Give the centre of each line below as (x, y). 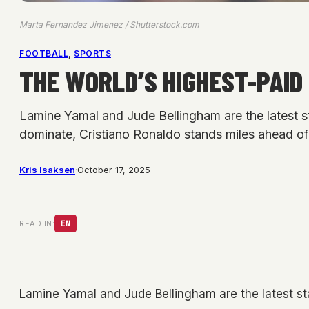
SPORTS (92, 54)
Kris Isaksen (47, 170)
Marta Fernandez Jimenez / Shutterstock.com (109, 25)
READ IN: (37, 224)
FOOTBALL (44, 54)
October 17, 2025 (114, 170)
